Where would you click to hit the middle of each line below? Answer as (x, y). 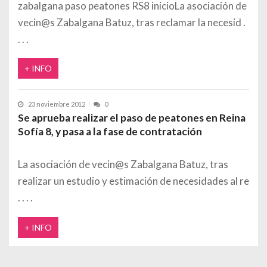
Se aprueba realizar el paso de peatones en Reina (132, 118)
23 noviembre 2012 (57, 104)
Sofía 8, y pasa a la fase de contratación (110, 132)
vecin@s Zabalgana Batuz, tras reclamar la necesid (131, 22)
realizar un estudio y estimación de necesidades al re (133, 181)
